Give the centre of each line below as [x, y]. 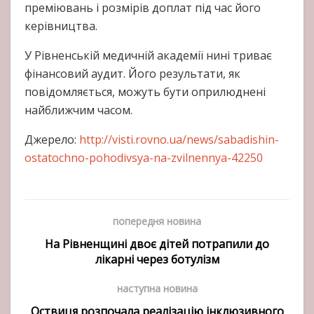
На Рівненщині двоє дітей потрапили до [157, 244]
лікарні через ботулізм [157, 260]
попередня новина [157, 221]
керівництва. [61, 26]
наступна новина [157, 289]
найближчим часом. [78, 110]
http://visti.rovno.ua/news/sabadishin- [179, 140]
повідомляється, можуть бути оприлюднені [145, 92]
